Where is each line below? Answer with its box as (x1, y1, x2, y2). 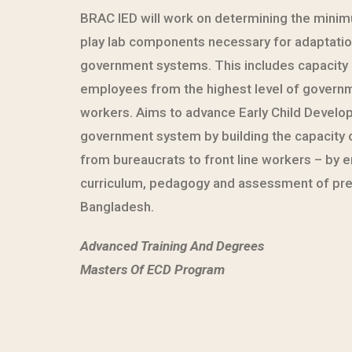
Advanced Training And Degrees (80, 238, 264, 254)
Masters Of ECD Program (80, 262, 225, 277)
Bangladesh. (80, 199, 154, 214)
